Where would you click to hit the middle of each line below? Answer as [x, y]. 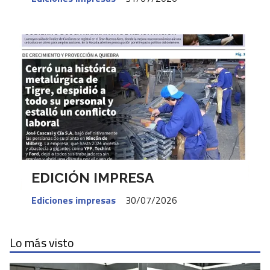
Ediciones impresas [74, 200]
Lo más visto [42, 243]
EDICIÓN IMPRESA [93, 178]
